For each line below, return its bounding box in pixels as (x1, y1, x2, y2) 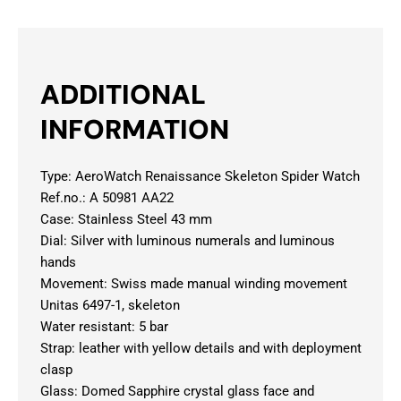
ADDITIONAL (40, 77, 206, 113)
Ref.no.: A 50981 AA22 (40, 190, 174, 207)
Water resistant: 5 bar (40, 319, 168, 336)
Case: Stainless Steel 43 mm (40, 211, 212, 228)
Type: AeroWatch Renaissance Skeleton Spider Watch (40, 168, 360, 185)
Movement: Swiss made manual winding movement (40, 276, 347, 293)
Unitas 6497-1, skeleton (40, 297, 180, 314)
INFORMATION (40, 112, 229, 148)
